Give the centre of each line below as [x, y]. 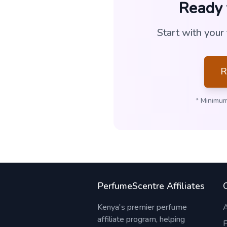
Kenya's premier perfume [142, 207]
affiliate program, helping [141, 219]
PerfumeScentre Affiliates [151, 186]
